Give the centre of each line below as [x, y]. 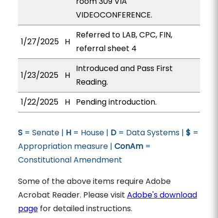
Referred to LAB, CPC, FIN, [124, 35]
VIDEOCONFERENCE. [114, 15]
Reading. [92, 82]
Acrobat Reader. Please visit [72, 195]
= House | [91, 133]
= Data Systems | [151, 133]
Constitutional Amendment [70, 160]
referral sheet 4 [106, 48]
